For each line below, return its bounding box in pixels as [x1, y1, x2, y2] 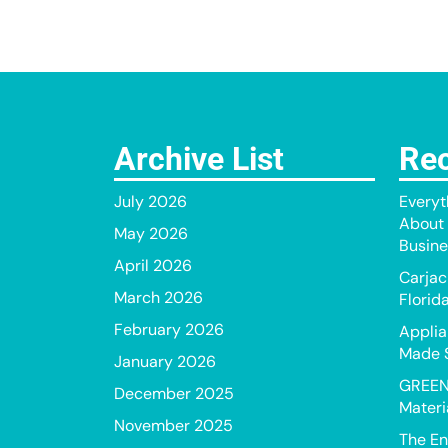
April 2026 [114, 255, 192, 276]
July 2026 [114, 191, 187, 212]
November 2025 [114, 415, 233, 436]
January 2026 [114, 351, 216, 372]
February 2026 [114, 319, 224, 340]
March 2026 [114, 287, 203, 308]
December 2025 [114, 383, 234, 404]
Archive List [114, 140, 284, 178]
